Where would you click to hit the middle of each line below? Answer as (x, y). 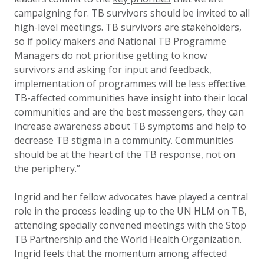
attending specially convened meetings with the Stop (130, 225)
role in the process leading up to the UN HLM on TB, (131, 211)
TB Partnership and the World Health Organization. (128, 239)
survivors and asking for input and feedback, (113, 70)
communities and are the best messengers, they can (129, 112)
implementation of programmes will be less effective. (131, 84)
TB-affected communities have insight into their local (131, 98)
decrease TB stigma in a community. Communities (124, 140)
